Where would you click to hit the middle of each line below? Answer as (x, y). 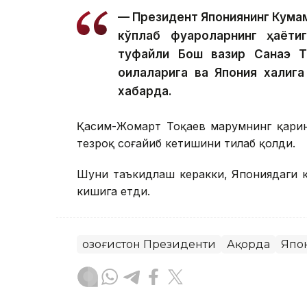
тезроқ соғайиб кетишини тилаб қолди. (186, 143)
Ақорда (248, 244)
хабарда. (145, 91)
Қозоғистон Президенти (149, 244)
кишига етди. (113, 191)
